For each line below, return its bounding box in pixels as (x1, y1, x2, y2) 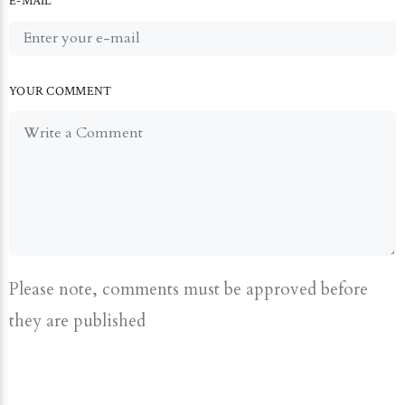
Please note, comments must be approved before (9, 278, 368, 302)
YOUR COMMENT (9, 83, 112, 100)
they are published (9, 309, 146, 334)
